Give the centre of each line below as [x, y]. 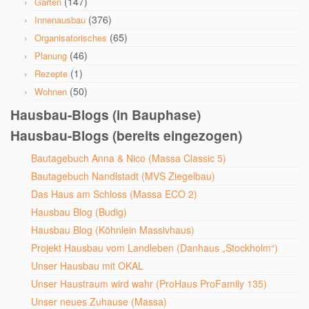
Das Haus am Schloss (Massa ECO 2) [114, 194]
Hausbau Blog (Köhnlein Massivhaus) [113, 230]
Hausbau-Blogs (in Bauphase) [106, 114]
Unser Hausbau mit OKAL [87, 266]
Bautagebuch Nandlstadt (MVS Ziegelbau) [123, 176]
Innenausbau [60, 20]
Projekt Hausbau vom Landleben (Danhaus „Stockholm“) [154, 248]
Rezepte [51, 73]
